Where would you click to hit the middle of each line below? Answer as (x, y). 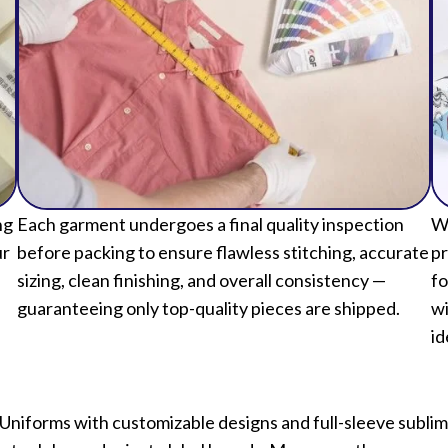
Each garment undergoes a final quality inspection (210, 224)
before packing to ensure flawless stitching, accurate (222, 252)
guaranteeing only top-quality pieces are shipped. (208, 308)
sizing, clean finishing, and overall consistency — (201, 280)
